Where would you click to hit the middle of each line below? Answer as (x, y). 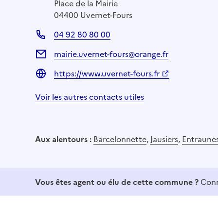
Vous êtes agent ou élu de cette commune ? (117, 182)
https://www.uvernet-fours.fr (107, 73)
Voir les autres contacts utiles (90, 97)
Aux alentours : (64, 139)
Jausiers (164, 139)
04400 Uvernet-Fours (93, 15)
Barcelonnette (120, 139)
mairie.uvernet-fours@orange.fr (111, 54)
